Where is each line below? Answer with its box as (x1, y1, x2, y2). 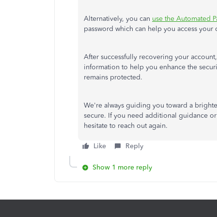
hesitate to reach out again (84, 122, 166, 130)
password (84, 25, 115, 33)
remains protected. (84, 73, 142, 81)
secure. (84, 111, 108, 120)
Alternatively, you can (84, 15, 152, 23)
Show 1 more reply (93, 163, 152, 171)
